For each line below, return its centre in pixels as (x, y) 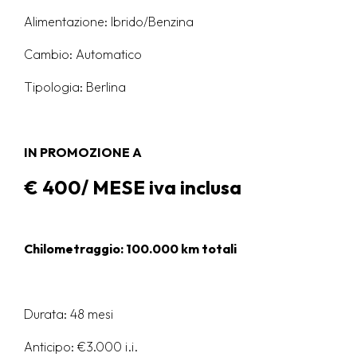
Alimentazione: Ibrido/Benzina (109, 22)
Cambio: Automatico (83, 55)
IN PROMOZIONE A (83, 153)
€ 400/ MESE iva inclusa (133, 188)
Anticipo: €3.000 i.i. (81, 347)
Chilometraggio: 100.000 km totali (130, 249)
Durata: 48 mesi (69, 314)
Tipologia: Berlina (75, 87)
